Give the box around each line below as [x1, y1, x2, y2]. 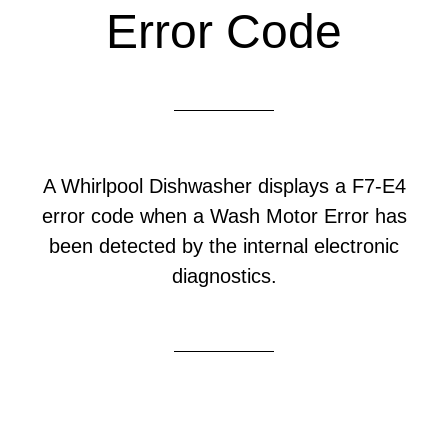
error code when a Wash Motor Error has [41, 205, 407, 227]
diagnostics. [171, 265, 277, 287]
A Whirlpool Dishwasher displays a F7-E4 [42, 175, 406, 197]
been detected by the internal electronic [49, 235, 399, 257]
